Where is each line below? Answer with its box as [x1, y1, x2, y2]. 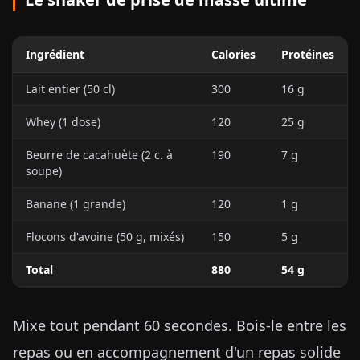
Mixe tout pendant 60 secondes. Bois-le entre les [13, 316, 346, 335]
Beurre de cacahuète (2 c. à [26, 147, 173, 162]
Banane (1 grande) [26, 196, 125, 211]
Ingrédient [26, 47, 84, 62]
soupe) [26, 163, 62, 178]
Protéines [281, 47, 334, 62]
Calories [211, 47, 256, 62]
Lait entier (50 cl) [26, 81, 115, 96]
